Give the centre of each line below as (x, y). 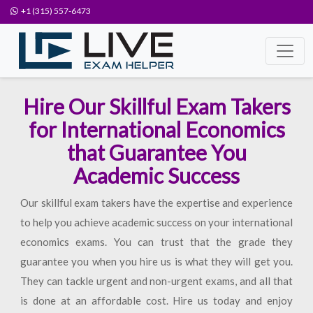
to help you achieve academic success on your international (156, 222)
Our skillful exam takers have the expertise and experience (156, 203)
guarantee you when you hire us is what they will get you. (156, 261)
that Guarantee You (156, 152)
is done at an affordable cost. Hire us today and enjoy (156, 300)
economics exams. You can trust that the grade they (156, 242)
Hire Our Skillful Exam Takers (156, 106)
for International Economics (156, 129)
